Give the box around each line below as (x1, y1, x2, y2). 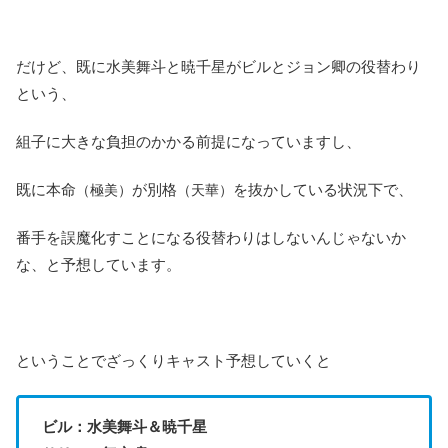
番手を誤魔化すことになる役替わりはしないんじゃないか (16, 228, 406, 246)
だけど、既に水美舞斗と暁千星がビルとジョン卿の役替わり (16, 57, 421, 75)
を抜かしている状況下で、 (233, 180, 413, 198)
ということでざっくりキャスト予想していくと (16, 351, 331, 369)
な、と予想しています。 (16, 255, 181, 273)
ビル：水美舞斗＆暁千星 (41, 417, 207, 435)
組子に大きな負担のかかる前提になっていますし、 (16, 132, 361, 150)
